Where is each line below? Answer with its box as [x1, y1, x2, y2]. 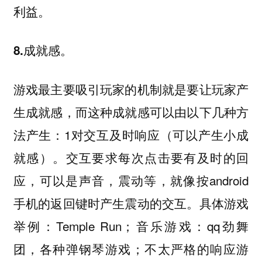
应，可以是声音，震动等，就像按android [13, 171, 249, 189]
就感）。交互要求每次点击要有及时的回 [13, 148, 249, 166]
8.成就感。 [13, 42, 73, 59]
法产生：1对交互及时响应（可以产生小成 [13, 125, 249, 143]
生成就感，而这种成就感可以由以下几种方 [13, 102, 249, 120]
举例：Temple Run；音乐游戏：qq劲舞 [13, 216, 249, 235]
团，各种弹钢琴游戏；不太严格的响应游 [13, 239, 249, 257]
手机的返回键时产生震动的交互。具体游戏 [13, 194, 249, 212]
